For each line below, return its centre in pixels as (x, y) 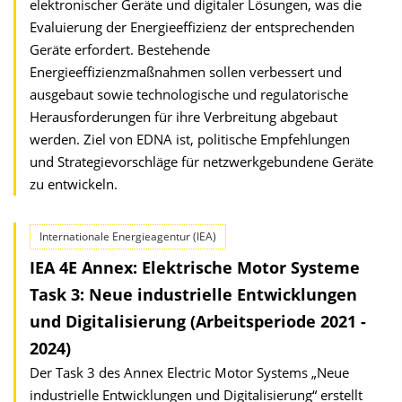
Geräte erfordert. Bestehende (120, 49)
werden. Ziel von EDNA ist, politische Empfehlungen (190, 139)
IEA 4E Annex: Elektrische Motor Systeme (195, 267)
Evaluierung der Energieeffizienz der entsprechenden (192, 27)
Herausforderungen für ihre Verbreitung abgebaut (184, 117)
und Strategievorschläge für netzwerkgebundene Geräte (201, 162)
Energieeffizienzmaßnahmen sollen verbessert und (186, 72)
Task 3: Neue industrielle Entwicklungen (193, 294)
